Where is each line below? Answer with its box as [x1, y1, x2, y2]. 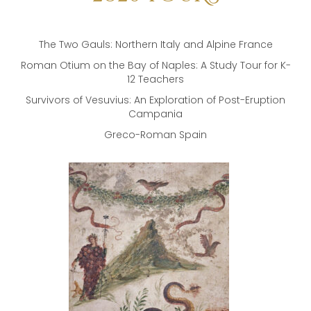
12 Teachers [127, 72, 184, 87]
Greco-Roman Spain [104, 128, 207, 142]
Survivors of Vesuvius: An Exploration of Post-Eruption [26, 93, 285, 108]
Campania [128, 107, 183, 121]
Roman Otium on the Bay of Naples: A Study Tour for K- [20, 58, 291, 73]
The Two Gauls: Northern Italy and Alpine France [38, 37, 273, 52]
